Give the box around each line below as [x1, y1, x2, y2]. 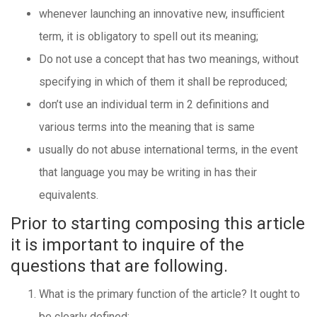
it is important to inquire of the [11, 235, 244, 255]
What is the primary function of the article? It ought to [39, 287, 300, 301]
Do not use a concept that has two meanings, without [39, 52, 299, 66]
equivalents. [39, 188, 98, 202]
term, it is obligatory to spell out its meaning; [39, 30, 258, 43]
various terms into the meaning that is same [39, 120, 255, 134]
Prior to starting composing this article [11, 214, 305, 234]
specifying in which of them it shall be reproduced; [39, 75, 287, 88]
